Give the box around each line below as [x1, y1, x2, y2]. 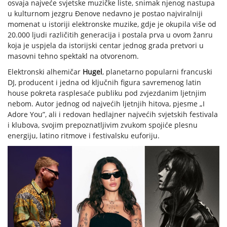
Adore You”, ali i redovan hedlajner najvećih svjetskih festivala [8, 109, 218, 120]
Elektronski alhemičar [8, 67, 83, 77]
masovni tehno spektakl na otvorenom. [8, 51, 141, 61]
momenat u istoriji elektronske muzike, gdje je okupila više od [8, 19, 216, 29]
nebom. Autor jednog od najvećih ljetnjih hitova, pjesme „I [8, 99, 205, 109]
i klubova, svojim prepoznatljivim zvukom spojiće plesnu [8, 120, 198, 130]
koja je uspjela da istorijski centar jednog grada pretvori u [8, 41, 204, 51]
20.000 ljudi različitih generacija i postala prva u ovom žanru [8, 30, 213, 40]
